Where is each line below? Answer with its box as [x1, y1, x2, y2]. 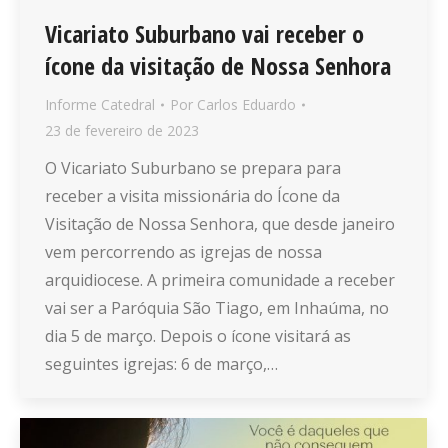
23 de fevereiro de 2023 [45, 121, 199, 141]
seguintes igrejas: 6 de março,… [45, 353, 278, 376]
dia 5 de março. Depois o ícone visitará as [45, 325, 351, 348]
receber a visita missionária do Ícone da [45, 185, 340, 208]
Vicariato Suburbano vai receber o [45, 17, 364, 51]
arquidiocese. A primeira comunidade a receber [45, 269, 395, 292]
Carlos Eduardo [197, 95, 296, 115]
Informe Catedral [45, 95, 155, 115]
